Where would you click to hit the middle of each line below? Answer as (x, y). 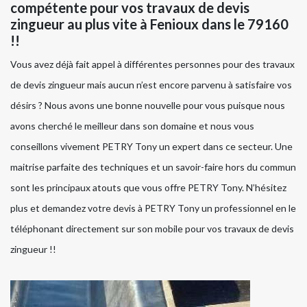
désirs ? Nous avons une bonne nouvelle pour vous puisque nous (148, 106)
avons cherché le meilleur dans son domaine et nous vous (132, 126)
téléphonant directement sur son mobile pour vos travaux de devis (152, 229)
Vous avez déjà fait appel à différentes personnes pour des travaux (152, 64)
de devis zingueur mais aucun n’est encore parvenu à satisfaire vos (151, 85)
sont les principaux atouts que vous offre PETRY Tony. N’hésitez (148, 188)
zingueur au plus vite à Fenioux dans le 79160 (149, 24)
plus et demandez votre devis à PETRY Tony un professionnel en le (153, 208)
